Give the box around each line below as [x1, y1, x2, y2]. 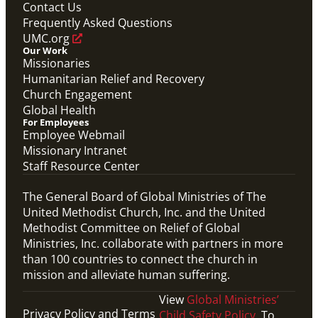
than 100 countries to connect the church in [23, 251, 258, 268]
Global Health [23, 102, 96, 119]
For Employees [23, 116, 89, 129]
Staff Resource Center [23, 158, 140, 175]
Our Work [23, 44, 67, 57]
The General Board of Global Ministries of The [23, 189, 266, 205]
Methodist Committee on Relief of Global [23, 220, 240, 236]
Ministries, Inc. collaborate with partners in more [23, 236, 283, 252]
